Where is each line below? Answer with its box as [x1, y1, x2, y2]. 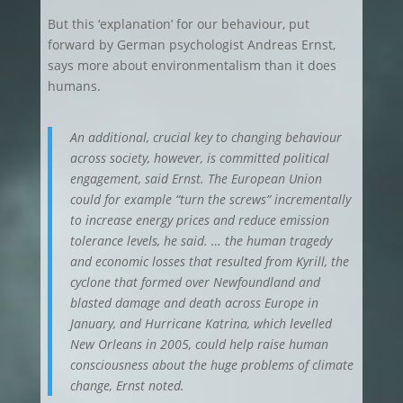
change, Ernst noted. [69, 377, 184, 394]
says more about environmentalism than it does [47, 57, 336, 74]
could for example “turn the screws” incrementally [69, 191, 351, 208]
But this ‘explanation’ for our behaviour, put [47, 15, 309, 32]
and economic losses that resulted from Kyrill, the [69, 253, 349, 270]
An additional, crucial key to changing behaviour [69, 129, 342, 146]
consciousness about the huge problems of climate [69, 356, 354, 373]
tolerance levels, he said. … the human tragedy [69, 232, 332, 249]
